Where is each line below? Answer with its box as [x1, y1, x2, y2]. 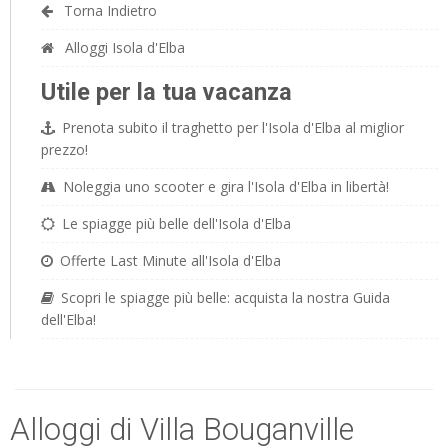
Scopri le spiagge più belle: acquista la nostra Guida [61, 288, 390, 307]
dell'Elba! [41, 310, 96, 329]
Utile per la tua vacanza [41, 78, 292, 106]
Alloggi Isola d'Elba [61, 38, 185, 57]
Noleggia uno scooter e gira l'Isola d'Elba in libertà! [63, 177, 389, 196]
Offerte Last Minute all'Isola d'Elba [60, 251, 281, 270]
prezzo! [41, 140, 88, 159]
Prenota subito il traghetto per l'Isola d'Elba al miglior [62, 118, 404, 137]
